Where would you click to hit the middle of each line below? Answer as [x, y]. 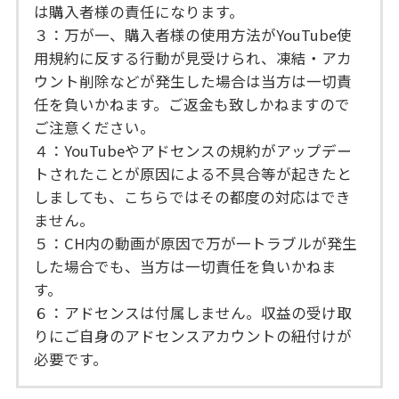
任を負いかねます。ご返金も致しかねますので [192, 104]
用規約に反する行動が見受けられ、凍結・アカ [193, 57]
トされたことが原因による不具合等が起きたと [193, 173]
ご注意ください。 [95, 127]
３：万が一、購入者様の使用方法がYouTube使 [193, 34]
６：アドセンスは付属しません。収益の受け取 [193, 312]
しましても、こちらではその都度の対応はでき [193, 196]
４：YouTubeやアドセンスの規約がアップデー [193, 150]
